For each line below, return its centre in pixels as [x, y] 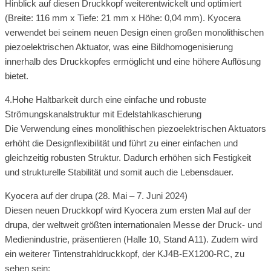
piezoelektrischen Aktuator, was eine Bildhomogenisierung [119, 47]
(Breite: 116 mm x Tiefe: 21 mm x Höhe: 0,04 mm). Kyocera [123, 18]
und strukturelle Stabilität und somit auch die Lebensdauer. [119, 172]
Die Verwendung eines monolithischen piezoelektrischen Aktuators [135, 128]
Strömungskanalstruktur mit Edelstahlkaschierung [103, 114]
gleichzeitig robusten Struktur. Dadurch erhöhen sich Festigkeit [128, 157]
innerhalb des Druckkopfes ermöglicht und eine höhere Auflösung [133, 61]
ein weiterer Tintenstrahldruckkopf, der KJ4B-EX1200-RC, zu [125, 253]
